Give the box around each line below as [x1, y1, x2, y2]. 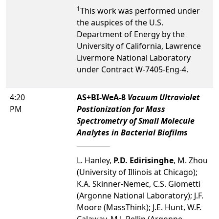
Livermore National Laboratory [77, 52, 191, 63]
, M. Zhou [174, 154, 208, 166]
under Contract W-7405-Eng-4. [77, 64, 188, 75]
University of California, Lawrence [77, 40, 201, 51]
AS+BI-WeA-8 [77, 91, 128, 103]
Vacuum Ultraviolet [128, 91, 200, 103]
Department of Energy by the [77, 28, 185, 40]
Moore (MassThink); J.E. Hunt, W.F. [77, 201, 201, 213]
